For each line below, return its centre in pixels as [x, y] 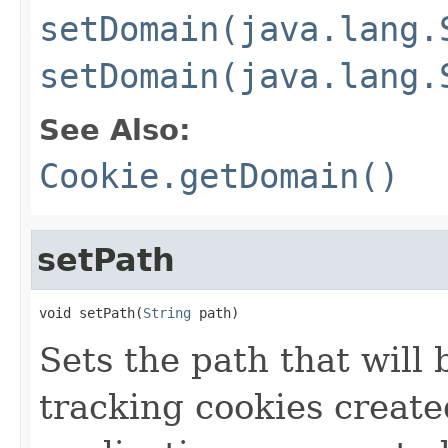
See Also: [115, 129]
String [167, 312]
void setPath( [91, 312]
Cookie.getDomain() [219, 175]
